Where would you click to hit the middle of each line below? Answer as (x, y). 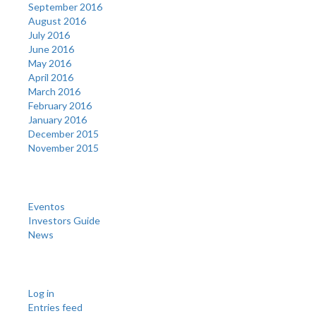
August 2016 (57, 20)
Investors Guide (64, 220)
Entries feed (55, 307)
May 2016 (50, 63)
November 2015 (63, 147)
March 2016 (54, 91)
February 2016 (60, 105)
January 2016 (57, 119)
